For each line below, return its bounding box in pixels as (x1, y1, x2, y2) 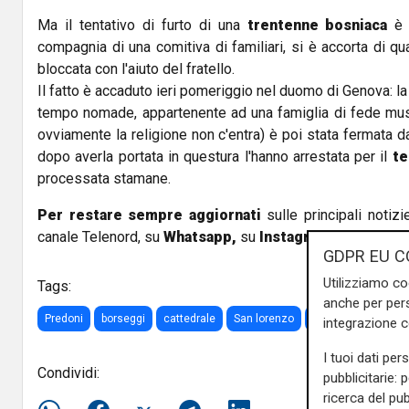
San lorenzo (234, 312, 294, 326)
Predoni (45, 312, 83, 326)
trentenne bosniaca (239, 16, 388, 35)
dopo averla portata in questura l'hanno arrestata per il (37, 148, 393, 166)
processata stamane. (37, 170, 171, 188)
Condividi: (37, 364, 100, 383)
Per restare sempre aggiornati (37, 206, 261, 225)
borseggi (101, 312, 145, 326)
